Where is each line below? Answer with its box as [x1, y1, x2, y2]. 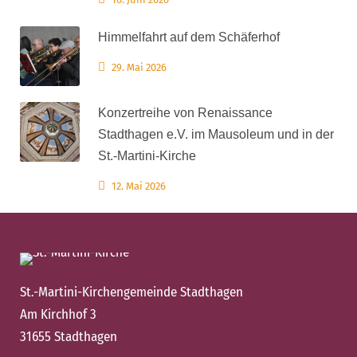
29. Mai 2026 [112, 61, 167, 74]
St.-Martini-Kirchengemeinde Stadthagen [20, 284, 243, 301]
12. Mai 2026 [112, 180, 166, 193]
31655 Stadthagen [20, 328, 117, 346]
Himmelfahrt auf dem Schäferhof [98, 30, 280, 45]
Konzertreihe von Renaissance [98, 106, 273, 120]
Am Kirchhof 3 [20, 306, 96, 324]
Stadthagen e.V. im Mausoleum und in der [98, 127, 334, 142]
